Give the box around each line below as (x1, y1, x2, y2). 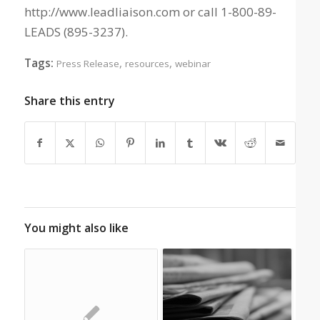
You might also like (24, 219, 129, 236)
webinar (174, 56, 211, 70)
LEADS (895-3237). (24, 24, 128, 41)
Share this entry (24, 92, 115, 109)
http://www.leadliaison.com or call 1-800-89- (24, 4, 276, 21)
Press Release (56, 56, 119, 70)
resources (124, 56, 169, 70)
